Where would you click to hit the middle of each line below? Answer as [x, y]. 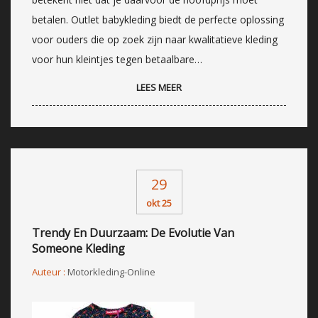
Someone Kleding [78, 248]
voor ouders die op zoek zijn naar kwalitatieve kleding [155, 39]
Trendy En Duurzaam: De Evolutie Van [133, 232]
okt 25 [159, 203]
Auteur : [50, 272]
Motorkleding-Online [111, 272]
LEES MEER [159, 87]
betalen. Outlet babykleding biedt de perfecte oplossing [158, 19]
